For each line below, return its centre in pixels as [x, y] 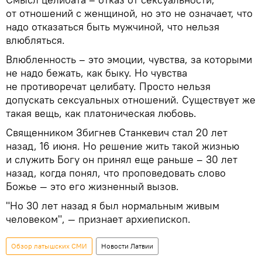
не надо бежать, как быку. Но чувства [96, 73]
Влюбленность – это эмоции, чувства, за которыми [129, 60]
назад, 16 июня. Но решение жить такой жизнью [123, 146]
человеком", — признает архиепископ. [98, 219]
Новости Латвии [127, 246]
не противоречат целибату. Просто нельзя [108, 87]
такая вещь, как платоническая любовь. [101, 113]
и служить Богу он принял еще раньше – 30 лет [122, 160]
